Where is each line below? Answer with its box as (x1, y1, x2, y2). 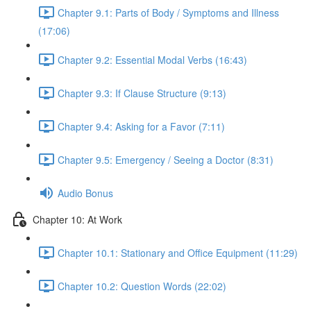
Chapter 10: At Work (33, 212, 122, 226)
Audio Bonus (58, 185, 113, 200)
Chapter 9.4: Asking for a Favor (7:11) (58, 119, 225, 133)
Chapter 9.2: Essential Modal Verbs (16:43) (58, 52, 247, 67)
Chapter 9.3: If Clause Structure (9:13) (58, 85, 226, 100)
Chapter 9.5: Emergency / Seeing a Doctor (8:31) (58, 152, 274, 167)
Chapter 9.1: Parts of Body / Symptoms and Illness (58, 5, 279, 19)
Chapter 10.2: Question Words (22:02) (58, 278, 226, 293)
